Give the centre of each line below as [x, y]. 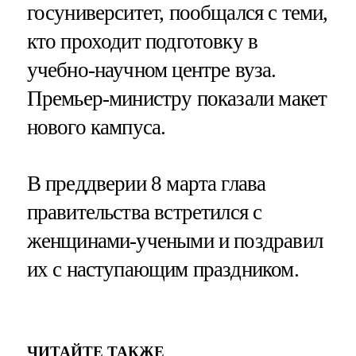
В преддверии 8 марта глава [146, 183]
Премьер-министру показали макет [177, 98]
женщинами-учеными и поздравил [174, 240]
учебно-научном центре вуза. [151, 70]
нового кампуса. [96, 127]
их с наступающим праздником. [163, 269]
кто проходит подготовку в [142, 41]
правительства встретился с [144, 212]
